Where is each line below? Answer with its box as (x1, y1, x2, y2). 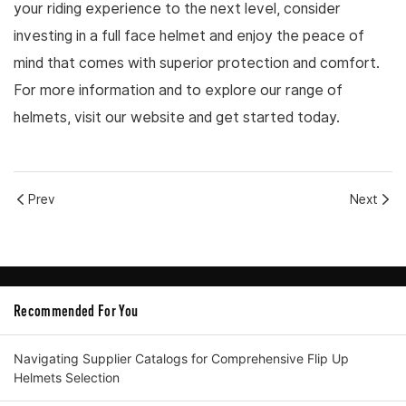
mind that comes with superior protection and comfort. (14, 54, 380, 72)
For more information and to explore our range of (14, 82, 343, 100)
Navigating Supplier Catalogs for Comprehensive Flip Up (14, 351, 349, 367)
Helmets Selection (14, 370, 120, 386)
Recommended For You (14, 302, 139, 320)
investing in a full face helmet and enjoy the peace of (14, 27, 364, 45)
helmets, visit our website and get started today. (14, 109, 340, 127)
